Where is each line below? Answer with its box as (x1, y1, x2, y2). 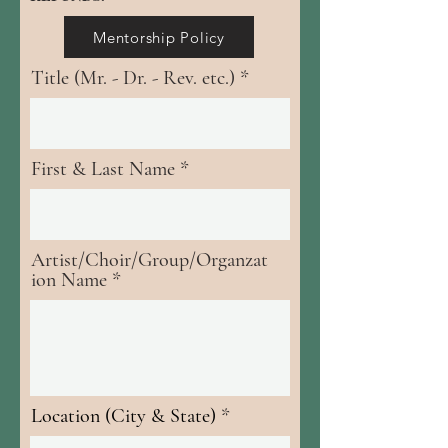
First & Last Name (31, 157, 175, 181)
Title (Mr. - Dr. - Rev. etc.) (31, 66, 235, 90)
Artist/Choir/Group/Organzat (31, 248, 268, 272)
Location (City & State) (31, 404, 216, 428)
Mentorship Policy (93, 27, 225, 47)
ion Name (31, 268, 107, 292)
